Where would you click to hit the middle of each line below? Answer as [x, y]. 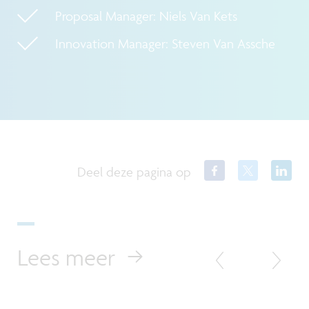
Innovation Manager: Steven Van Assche [165, 44]
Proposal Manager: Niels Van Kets [146, 16]
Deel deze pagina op [134, 172]
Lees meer [66, 258]
